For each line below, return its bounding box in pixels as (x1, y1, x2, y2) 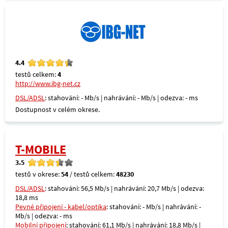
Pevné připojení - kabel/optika (15, 202, 106, 211)
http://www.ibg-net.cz (15, 79, 80, 88)
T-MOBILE (15, 142, 66, 157)
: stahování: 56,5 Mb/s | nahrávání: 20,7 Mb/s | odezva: (45, 184, 204, 193)
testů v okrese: (15, 169, 61, 179)
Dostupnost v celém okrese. (15, 105, 100, 114)
